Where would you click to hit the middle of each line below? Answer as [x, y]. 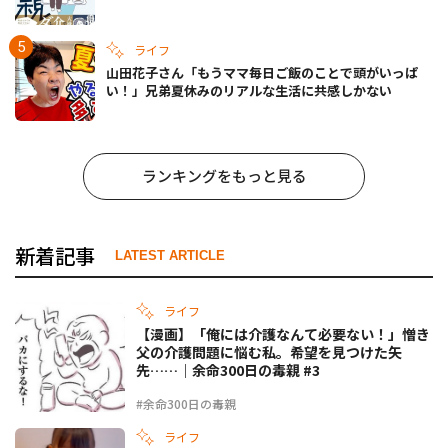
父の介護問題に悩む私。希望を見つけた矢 [269, 351]
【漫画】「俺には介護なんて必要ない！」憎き [283, 333]
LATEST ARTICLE [170, 256]
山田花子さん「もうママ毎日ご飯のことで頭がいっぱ [262, 73]
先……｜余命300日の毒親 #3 [228, 369]
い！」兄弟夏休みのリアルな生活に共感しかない [249, 91]
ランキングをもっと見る [224, 176]
